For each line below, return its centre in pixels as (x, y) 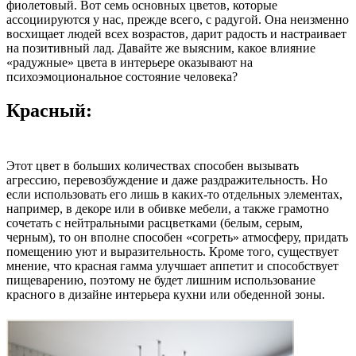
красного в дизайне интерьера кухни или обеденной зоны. (166, 294)
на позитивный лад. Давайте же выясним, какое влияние (161, 48)
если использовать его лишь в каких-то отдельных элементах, (174, 194)
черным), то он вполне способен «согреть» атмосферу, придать (177, 237)
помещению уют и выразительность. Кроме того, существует (172, 251)
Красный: (49, 110)
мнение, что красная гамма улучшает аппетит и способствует (172, 265)
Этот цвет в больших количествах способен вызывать (153, 165)
